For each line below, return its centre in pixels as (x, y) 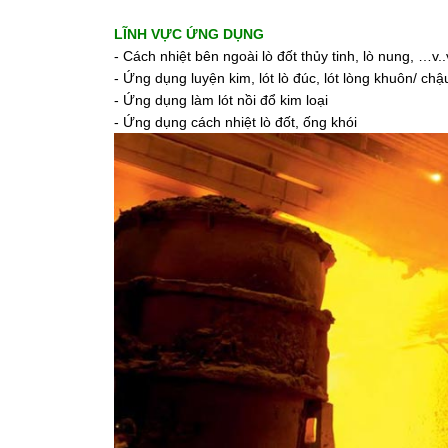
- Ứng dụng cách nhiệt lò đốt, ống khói (235, 122)
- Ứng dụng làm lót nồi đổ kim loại (221, 100)
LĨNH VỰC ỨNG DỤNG (189, 34)
